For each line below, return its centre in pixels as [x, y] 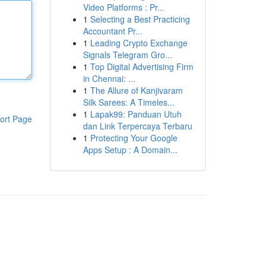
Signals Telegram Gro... [127, 55]
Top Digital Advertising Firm [142, 66]
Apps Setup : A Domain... [130, 150]
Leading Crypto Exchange [139, 43]
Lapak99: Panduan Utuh [136, 114]
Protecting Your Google [134, 138]
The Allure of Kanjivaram [136, 90]
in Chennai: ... [109, 78]
